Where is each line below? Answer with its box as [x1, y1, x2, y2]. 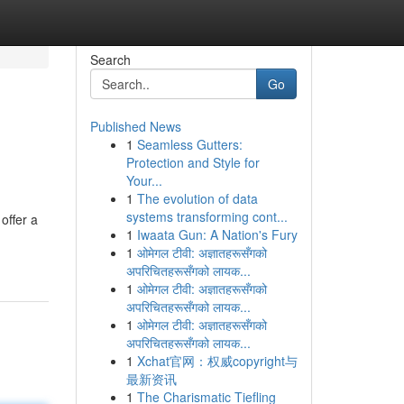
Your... [125, 171, 162, 189]
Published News [89, 117, 181, 135]
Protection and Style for [125, 153, 260, 171]
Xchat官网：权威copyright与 [136, 352, 298, 370]
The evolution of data [136, 189, 258, 207]
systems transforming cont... [125, 207, 288, 225]
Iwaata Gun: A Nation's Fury [136, 225, 298, 243]
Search [89, 50, 131, 69]
